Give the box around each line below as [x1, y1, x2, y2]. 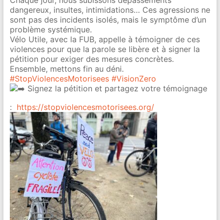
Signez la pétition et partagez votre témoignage [25, 83, 207, 93]
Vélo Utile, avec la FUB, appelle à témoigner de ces [9, 34, 200, 44]
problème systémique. [9, 24, 92, 34]
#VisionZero [111, 73, 156, 83]
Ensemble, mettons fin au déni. [9, 63, 124, 74]
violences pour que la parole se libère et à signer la [9, 44, 200, 54]
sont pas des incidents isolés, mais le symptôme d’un [9, 14, 206, 25]
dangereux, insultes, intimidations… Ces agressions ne [9, 4, 210, 15]
